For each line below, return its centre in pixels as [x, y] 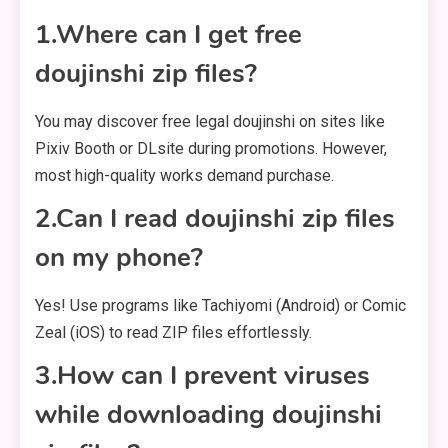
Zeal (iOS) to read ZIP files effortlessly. [173, 333]
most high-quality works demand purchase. [184, 176]
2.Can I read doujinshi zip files [215, 219]
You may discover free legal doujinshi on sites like [210, 122]
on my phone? [119, 258]
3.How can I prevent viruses [202, 376]
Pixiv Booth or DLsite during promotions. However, [211, 149]
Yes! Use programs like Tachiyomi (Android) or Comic [220, 306]
